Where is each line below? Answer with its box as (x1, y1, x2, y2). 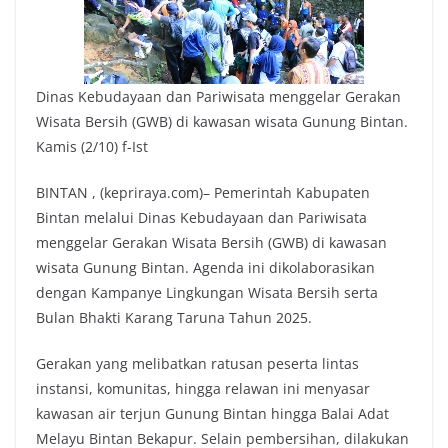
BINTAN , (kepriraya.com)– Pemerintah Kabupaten (36, 182, 370, 202)
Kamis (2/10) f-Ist (36, 136, 148, 156)
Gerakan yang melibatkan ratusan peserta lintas (36, 353, 359, 373)
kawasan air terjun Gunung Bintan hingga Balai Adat (36, 403, 389, 423)
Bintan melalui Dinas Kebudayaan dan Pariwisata (36, 207, 367, 227)
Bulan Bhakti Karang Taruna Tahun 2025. (36, 307, 312, 327)
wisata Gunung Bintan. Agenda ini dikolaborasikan (36, 257, 375, 277)
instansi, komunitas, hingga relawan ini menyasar (36, 378, 370, 398)
